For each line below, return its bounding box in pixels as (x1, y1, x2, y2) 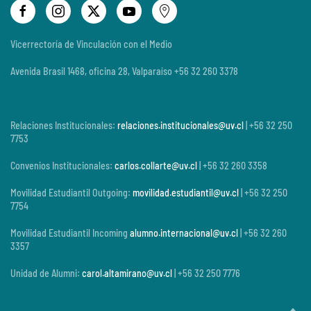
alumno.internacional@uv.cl (130, 227, 238, 239)
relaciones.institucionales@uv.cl (117, 119, 244, 132)
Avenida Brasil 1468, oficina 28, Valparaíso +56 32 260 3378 (10, 65, 238, 78)
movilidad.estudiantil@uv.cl (133, 187, 239, 199)
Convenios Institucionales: (10, 160, 115, 172)
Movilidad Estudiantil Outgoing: (10, 187, 133, 199)
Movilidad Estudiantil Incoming (10, 227, 130, 239)
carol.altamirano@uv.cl (82, 267, 172, 280)
